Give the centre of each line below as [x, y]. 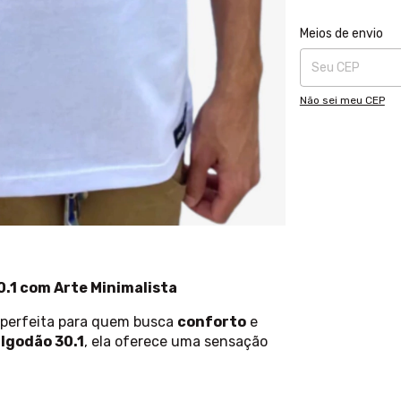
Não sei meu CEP [342, 100]
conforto [212, 322]
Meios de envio [341, 34]
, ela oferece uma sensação [176, 342]
